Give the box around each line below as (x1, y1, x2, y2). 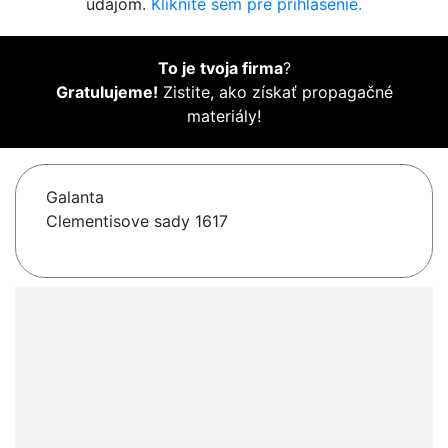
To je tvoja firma (157, 58, 283, 79)
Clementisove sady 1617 (46, 211, 228, 232)
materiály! (187, 106, 261, 127)
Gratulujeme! (55, 82, 158, 103)
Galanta (46, 187, 104, 208)
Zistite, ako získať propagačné (157, 82, 393, 103)
